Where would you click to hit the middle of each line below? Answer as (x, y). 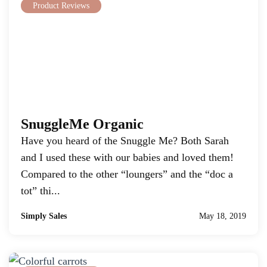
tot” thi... (41, 191)
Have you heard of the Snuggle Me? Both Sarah (125, 141)
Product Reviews (61, 6)
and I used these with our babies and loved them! (127, 157)
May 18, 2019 (223, 216)
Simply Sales (44, 216)
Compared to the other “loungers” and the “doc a (127, 174)
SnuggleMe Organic (82, 124)
